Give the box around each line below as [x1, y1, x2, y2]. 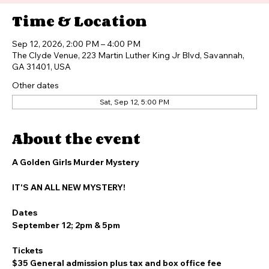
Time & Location [12, 31, 147, 53]
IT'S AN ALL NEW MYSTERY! [12, 204, 125, 214]
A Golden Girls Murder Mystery [12, 178, 139, 189]
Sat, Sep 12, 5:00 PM [100, 119, 169, 128]
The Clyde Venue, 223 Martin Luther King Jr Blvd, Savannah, [12, 71, 244, 82]
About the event [12, 149, 141, 171]
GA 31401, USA [12, 83, 71, 94]
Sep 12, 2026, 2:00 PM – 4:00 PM [12, 60, 141, 71]
